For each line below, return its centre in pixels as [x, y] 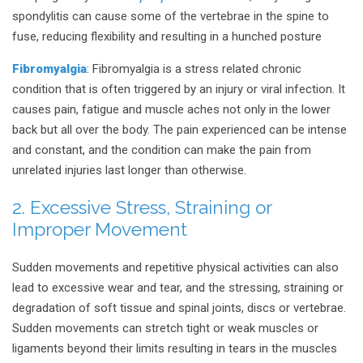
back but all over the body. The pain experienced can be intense [179, 129]
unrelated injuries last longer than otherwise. [129, 170]
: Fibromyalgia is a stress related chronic [194, 68]
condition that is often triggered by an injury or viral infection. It [179, 89]
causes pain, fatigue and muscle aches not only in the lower [171, 109]
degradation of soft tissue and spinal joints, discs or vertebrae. [179, 308]
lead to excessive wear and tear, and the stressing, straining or [178, 288]
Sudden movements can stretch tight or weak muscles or [165, 329]
